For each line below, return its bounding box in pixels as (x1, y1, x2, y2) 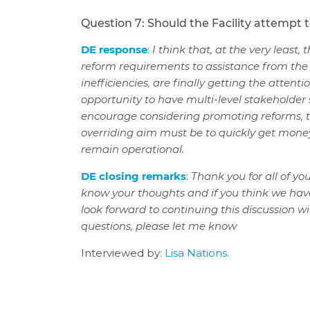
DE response (81, 43, 148, 57)
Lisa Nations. (165, 246, 230, 260)
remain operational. (81, 143, 185, 156)
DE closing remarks (81, 170, 187, 183)
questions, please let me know (81, 219, 237, 233)
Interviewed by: (81, 246, 165, 260)
